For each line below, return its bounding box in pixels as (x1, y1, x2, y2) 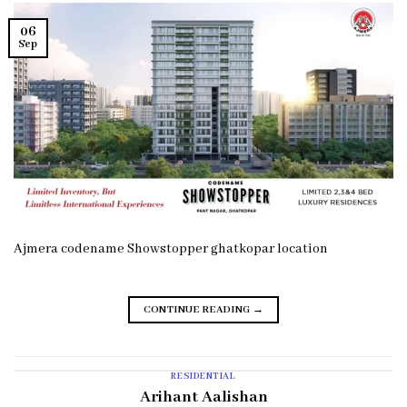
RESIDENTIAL (171, 371, 236, 383)
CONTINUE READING (143, 303, 253, 317)
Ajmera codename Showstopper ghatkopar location (14, 241, 328, 258)
